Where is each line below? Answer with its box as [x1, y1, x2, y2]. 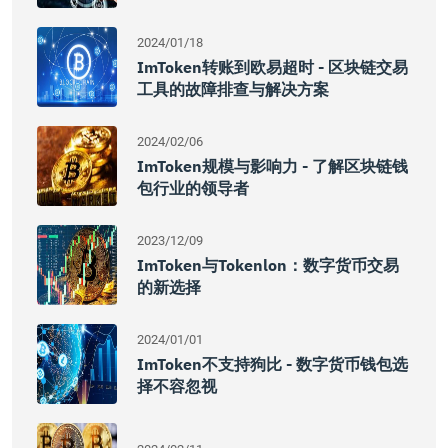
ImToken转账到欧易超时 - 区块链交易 [137, 57, 408, 77]
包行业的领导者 [137, 178, 249, 198]
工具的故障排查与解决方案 [137, 79, 329, 99]
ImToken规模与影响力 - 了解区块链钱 [137, 156, 408, 176]
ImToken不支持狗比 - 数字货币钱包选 [137, 354, 408, 374]
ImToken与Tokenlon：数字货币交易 [137, 255, 399, 275]
